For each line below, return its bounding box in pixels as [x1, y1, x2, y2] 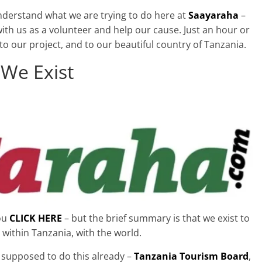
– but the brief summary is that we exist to [62, 211, 250, 225]
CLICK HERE [9, 211, 62, 225]
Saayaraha [188, 8, 239, 22]
